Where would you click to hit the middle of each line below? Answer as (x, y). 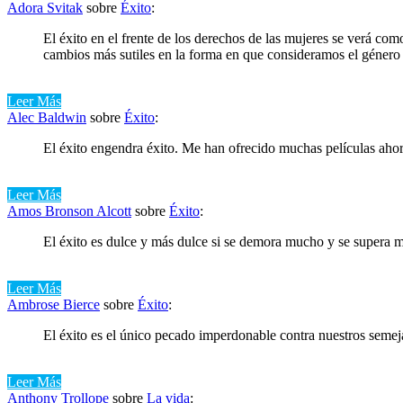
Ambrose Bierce (54, 304)
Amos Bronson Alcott (69, 210)
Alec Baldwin (47, 117)
